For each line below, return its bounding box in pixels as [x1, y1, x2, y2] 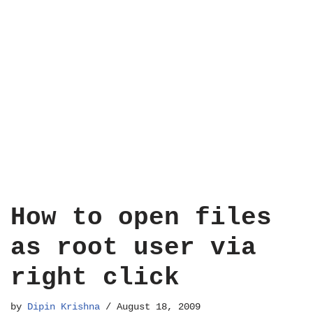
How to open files [10, 203, 272, 232]
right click [10, 263, 180, 292]
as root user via [10, 233, 256, 262]
